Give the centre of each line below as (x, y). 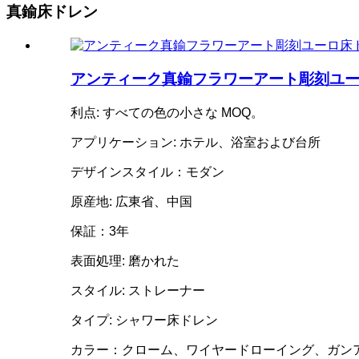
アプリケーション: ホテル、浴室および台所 (196, 143)
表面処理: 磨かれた (125, 261)
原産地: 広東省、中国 (131, 202)
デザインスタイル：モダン (147, 172)
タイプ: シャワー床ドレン (144, 321)
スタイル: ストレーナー (138, 291)
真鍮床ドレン (52, 12)
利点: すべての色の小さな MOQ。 (167, 113)
